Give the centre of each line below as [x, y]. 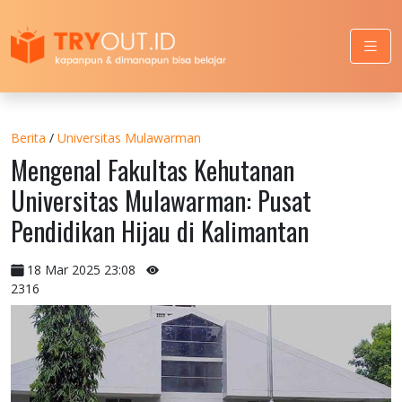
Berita [28, 137]
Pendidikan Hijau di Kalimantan [160, 230]
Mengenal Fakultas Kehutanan [153, 169]
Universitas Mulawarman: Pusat [161, 200]
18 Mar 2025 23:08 [81, 269]
